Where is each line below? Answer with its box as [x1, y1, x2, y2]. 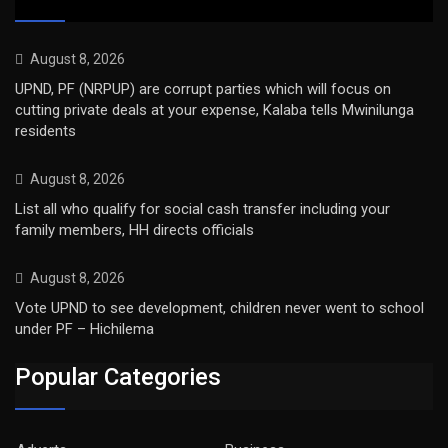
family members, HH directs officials [15, 221, 254, 240]
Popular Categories [15, 362, 221, 391]
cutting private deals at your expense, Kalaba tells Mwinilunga [15, 101, 414, 120]
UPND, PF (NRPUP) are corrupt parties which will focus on [15, 80, 391, 99]
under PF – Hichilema [15, 320, 154, 339]
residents [15, 122, 76, 141]
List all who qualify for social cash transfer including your [15, 200, 390, 219]
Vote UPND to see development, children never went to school [15, 299, 424, 318]
